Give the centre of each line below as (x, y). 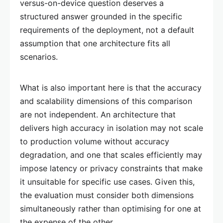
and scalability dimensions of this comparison (106, 101)
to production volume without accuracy (95, 141)
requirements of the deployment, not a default (107, 30)
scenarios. (39, 56)
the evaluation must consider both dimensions (107, 195)
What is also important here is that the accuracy (111, 87)
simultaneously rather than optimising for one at (111, 208)
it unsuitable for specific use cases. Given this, (107, 181)
